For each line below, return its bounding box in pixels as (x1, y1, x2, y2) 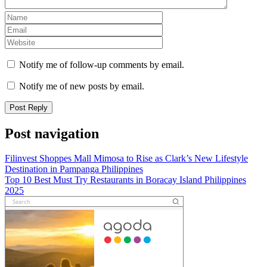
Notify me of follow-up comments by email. (19, 59, 184, 70)
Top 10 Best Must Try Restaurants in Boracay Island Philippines (5, 175, 246, 185)
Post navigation (5, 125, 99, 141)
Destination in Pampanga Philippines (5, 164, 143, 175)
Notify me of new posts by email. (19, 80, 144, 91)
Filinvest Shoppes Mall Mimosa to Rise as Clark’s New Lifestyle (5, 153, 248, 164)
